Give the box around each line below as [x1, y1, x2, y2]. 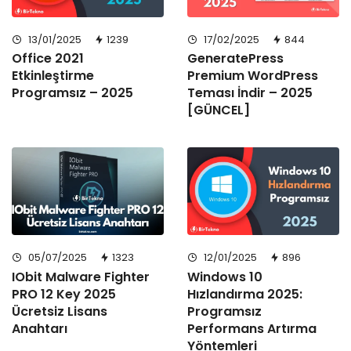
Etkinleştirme [12, 67, 94, 85]
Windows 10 [187, 268, 262, 287]
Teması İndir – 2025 [187, 84, 313, 103]
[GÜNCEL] [187, 101, 250, 120]
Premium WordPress [187, 67, 318, 85]
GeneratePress [187, 49, 284, 68]
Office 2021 [12, 49, 84, 68]
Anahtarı [12, 320, 67, 338]
